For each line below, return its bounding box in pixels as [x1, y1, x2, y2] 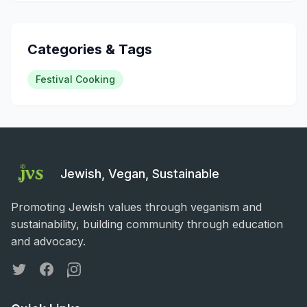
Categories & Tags [27, 40, 152, 58]
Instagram [65, 261, 117, 275]
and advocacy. [11, 234, 86, 248]
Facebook [38, 261, 90, 275]
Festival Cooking [36, 73, 115, 85]
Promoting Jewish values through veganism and [11, 199, 262, 214]
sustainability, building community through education [11, 217, 283, 231]
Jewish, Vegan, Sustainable [60, 166, 220, 181]
